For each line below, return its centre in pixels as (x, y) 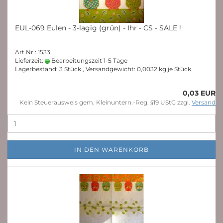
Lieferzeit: (30, 60)
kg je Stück (174, 69)
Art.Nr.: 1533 (33, 52)
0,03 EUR (199, 93)
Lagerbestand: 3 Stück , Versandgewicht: (76, 69)
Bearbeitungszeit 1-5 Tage (89, 60)
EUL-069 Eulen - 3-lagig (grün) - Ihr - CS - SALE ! (98, 28)
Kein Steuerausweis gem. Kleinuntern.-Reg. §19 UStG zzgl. (106, 102)
